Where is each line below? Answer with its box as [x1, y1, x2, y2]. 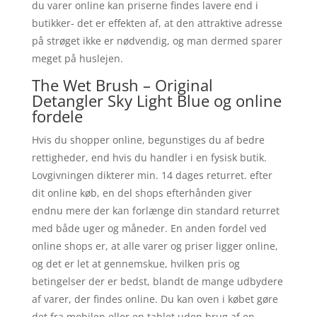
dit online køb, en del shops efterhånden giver [31, 185, 252, 200]
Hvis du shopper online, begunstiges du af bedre [31, 132, 265, 146]
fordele [31, 105, 83, 127]
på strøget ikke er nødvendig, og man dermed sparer [31, 33, 282, 47]
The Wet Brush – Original [31, 74, 213, 96]
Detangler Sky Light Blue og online [31, 89, 282, 111]
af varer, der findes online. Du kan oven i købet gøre [31, 292, 278, 306]
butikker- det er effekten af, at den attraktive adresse [31, 16, 282, 30]
